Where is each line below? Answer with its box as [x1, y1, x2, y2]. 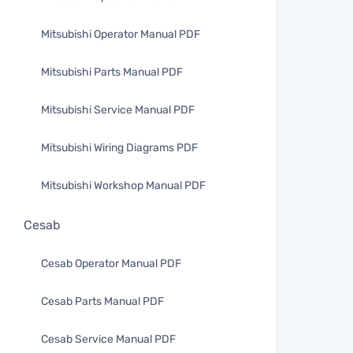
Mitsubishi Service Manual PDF [41, 103, 195, 117]
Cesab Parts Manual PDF [41, 295, 164, 308]
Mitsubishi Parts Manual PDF [41, 65, 183, 79]
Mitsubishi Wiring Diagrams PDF [41, 141, 198, 154]
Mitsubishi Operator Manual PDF [41, 28, 200, 41]
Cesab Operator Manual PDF [41, 257, 181, 270]
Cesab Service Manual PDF [41, 333, 176, 346]
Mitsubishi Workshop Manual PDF [41, 179, 206, 192]
